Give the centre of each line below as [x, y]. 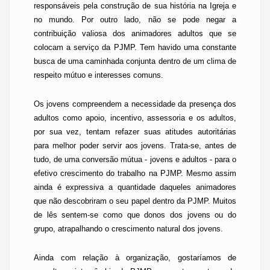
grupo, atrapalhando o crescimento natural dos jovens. [128, 229]
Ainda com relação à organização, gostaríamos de [135, 258]
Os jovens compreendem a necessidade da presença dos [135, 104]
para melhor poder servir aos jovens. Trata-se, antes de [135, 146]
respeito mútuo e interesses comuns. [99, 75]
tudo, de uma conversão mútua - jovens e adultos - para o [135, 159]
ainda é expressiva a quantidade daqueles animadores [135, 187]
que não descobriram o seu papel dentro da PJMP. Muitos [135, 201]
